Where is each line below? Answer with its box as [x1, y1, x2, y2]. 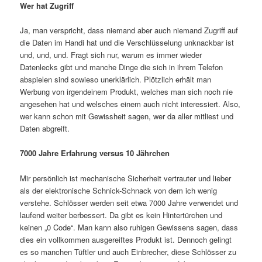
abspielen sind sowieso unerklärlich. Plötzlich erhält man [20, 74, 212, 85]
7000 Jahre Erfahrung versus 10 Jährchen [20, 147, 170, 159]
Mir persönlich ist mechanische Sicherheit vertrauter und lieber [20, 172, 232, 184]
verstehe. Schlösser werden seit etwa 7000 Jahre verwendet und [20, 196, 239, 208]
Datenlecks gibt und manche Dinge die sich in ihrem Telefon [20, 61, 223, 73]
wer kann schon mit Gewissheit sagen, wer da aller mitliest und [20, 111, 234, 122]
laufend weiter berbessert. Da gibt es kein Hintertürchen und [20, 209, 223, 220]
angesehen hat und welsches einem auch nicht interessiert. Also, [20, 98, 241, 110]
